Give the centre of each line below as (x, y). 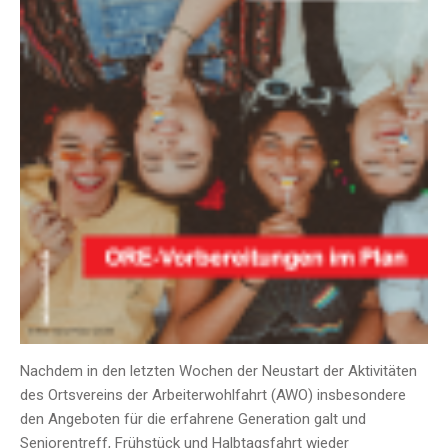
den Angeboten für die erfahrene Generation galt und (193, 419)
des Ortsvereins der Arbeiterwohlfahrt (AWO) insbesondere (213, 395)
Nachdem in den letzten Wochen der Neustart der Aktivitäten (218, 371)
